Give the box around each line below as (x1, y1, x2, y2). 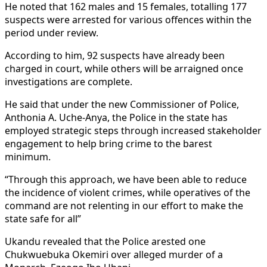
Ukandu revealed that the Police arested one (5, 234, 206, 248)
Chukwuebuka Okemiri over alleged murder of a (5, 247, 223, 261)
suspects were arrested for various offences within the (5, 13, 252, 26)
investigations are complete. (5, 74, 132, 88)
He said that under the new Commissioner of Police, (5, 97, 241, 111)
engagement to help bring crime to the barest (5, 136, 212, 150)
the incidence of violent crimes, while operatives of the (5, 185, 250, 199)
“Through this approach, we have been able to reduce (5, 172, 247, 186)
